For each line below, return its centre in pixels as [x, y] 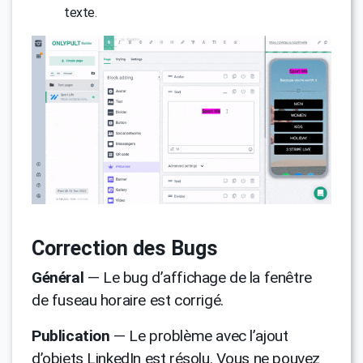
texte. [81, 12]
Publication [71, 336]
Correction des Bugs [125, 249]
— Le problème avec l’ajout [199, 336]
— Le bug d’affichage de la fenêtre [198, 278]
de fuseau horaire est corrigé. [128, 301]
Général [58, 278]
